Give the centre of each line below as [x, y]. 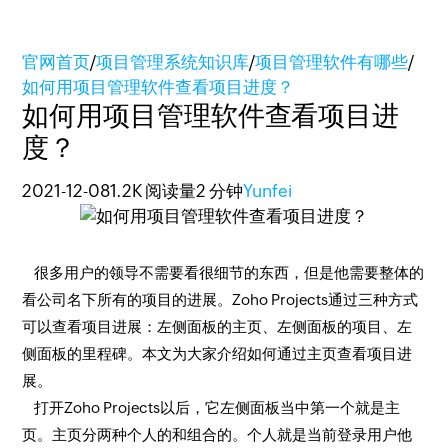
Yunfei [268, 191]
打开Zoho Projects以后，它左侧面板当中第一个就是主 [211, 407]
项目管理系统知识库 [173, 62]
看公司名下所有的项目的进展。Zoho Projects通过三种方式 [220, 299]
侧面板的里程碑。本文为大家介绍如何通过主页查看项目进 [217, 353]
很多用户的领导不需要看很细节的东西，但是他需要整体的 [223, 272]
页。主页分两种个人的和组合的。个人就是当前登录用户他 [217, 434]
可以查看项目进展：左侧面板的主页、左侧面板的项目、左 [217, 326]
